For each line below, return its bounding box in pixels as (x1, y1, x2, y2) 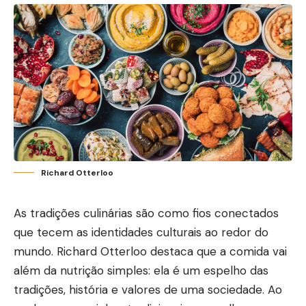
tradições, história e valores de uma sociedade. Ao (14, 281, 282, 297)
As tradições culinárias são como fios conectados (14, 205, 279, 221)
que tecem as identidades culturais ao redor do (14, 224, 268, 240)
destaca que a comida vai (147, 243, 287, 259)
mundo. (14, 243, 57, 259)
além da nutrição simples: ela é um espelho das (14, 262, 268, 278)
